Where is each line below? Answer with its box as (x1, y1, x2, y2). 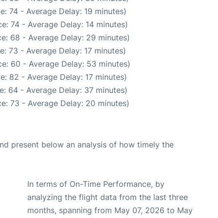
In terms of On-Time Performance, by (27, 179, 164, 189)
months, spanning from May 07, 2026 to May (27, 205, 193, 215)
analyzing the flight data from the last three (27, 192, 188, 202)
